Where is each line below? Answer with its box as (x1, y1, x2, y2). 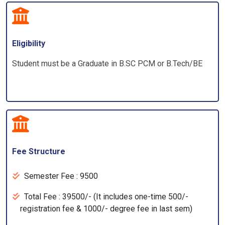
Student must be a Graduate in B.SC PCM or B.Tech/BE (12, 59, 202, 69)
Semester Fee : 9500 (24, 171, 98, 181)
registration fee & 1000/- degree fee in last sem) (20, 204, 192, 214)
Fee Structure (12, 147, 65, 157)
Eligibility (12, 39, 45, 49)
